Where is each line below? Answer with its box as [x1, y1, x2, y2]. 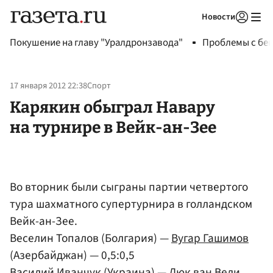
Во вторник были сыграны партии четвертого [10, 178, 248, 196]
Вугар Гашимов [171, 229, 249, 247]
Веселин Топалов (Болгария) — [10, 229, 171, 247]
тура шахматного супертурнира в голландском [10, 195, 252, 213]
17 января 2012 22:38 [10, 79, 87, 93]
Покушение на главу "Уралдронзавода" [10, 35, 183, 50]
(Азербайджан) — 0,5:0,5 [10, 246, 135, 264]
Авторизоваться [163, 27, 221, 38]
